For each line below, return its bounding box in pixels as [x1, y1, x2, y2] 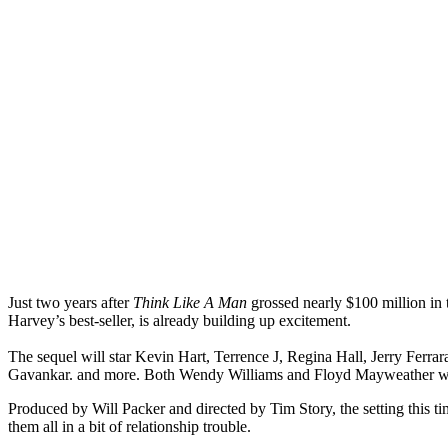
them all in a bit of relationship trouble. [8, 417, 251, 435]
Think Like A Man [133, 293, 247, 311]
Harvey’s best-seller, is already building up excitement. [8, 311, 351, 329]
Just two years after [8, 293, 133, 311]
